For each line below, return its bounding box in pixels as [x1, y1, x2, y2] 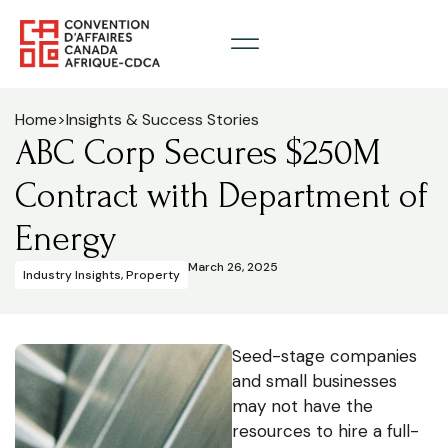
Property [126, 266, 180, 283]
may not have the [231, 394, 373, 417]
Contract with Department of [15, 175, 428, 216]
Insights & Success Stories [66, 108, 259, 130]
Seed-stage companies [231, 344, 417, 367]
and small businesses [231, 369, 397, 392]
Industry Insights [23, 266, 121, 283]
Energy [15, 218, 116, 259]
